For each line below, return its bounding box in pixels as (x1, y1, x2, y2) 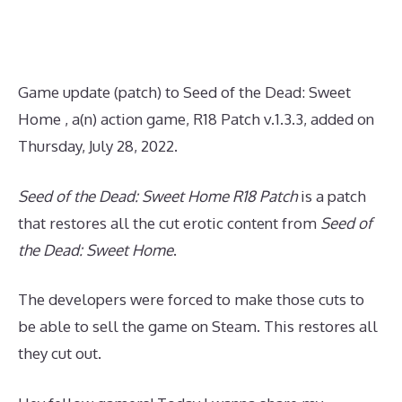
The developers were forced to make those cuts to (18, 290, 364, 309)
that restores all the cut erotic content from (18, 213, 320, 232)
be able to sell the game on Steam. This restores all (18, 317, 378, 336)
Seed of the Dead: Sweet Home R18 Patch (18, 186, 297, 205)
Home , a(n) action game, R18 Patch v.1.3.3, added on (18, 109, 374, 128)
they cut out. (18, 344, 101, 363)
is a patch (297, 186, 366, 205)
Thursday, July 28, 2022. (18, 136, 178, 155)
